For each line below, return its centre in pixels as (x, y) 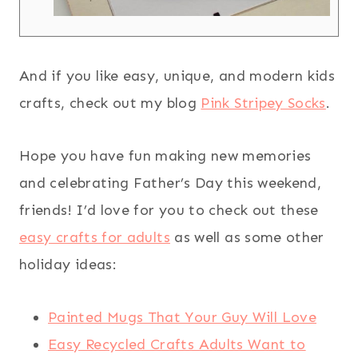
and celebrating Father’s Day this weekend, (171, 183)
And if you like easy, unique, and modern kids (177, 76)
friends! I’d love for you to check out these (169, 210)
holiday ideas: (68, 264)
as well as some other (247, 237)
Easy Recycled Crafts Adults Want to (177, 344)
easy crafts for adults (95, 237)
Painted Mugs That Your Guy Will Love (182, 317)
